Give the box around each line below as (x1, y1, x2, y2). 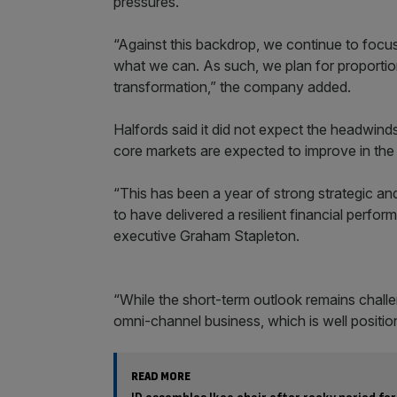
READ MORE (131, 368, 191, 384)
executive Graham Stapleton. (113, 226, 300, 245)
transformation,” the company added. (113, 77, 351, 96)
